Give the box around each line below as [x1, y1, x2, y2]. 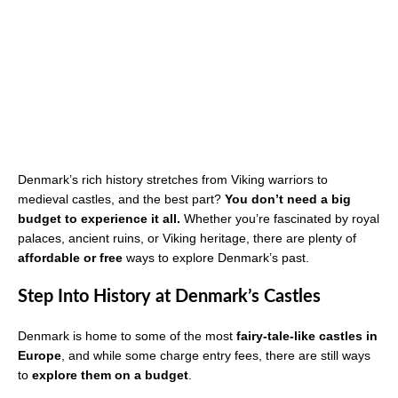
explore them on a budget [32, 368, 188, 383]
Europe [18, 348, 61, 363]
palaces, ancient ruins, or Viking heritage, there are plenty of [18, 231, 356, 246]
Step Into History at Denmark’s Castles [18, 288, 321, 306]
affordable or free [18, 251, 123, 266]
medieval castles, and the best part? [18, 192, 225, 207]
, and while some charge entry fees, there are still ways [61, 348, 370, 363]
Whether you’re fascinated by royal [180, 211, 379, 227]
